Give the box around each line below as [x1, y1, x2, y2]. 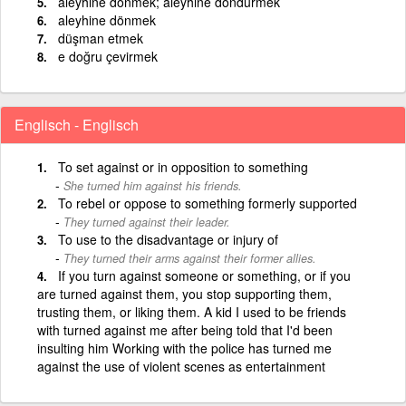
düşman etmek [58, 28, 143, 47]
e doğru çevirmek [58, 46, 158, 65]
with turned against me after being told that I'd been [37, 320, 333, 339]
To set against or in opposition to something [58, 157, 308, 176]
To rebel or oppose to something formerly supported [58, 193, 357, 212]
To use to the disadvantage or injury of [58, 229, 278, 248]
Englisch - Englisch [14, 113, 139, 135]
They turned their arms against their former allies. [63, 249, 316, 266]
